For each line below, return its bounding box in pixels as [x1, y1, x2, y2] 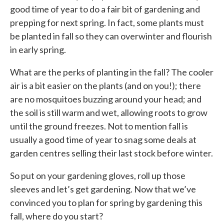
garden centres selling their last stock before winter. [10, 147, 213, 158]
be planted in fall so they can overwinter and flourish [10, 30, 212, 41]
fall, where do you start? [10, 210, 103, 221]
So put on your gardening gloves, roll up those [10, 170, 185, 181]
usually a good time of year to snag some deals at [10, 134, 196, 145]
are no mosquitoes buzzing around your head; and [10, 93, 201, 104]
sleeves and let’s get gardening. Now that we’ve [10, 183, 196, 194]
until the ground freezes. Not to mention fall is [10, 120, 188, 131]
